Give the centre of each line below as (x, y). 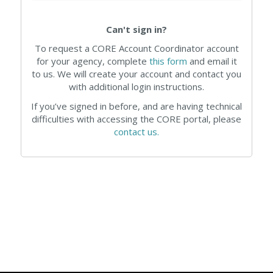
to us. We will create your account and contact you (136, 74)
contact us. (136, 131)
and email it (212, 61)
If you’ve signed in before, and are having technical (136, 106)
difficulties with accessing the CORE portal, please (136, 119)
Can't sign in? (136, 29)
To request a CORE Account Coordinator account (136, 48)
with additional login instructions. (136, 87)
